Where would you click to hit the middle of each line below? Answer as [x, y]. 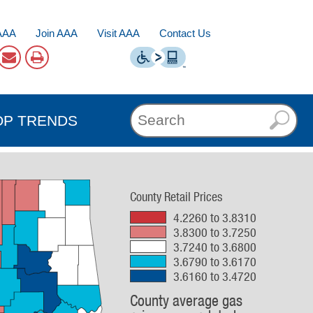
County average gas [186, 300]
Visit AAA [118, 33]
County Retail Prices [176, 196]
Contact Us [185, 33]
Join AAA [57, 33]
